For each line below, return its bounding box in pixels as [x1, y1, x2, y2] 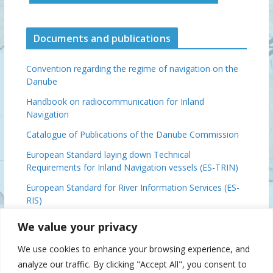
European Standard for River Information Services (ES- [26, 182, 239, 194]
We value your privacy [18, 219, 137, 234]
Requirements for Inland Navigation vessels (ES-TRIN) [26, 161, 238, 174]
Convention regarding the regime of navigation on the [26, 63, 238, 75]
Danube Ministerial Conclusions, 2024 [26, 247, 174, 260]
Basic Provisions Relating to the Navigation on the [26, 214, 224, 227]
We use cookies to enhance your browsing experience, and [18, 243, 250, 255]
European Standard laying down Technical [26, 149, 191, 161]
